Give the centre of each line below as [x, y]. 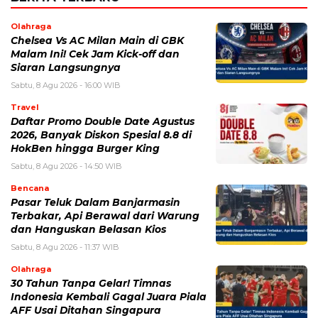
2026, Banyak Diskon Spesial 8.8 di [101, 135]
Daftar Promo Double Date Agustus [103, 122]
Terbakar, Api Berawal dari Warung [105, 216]
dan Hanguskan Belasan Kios [88, 230]
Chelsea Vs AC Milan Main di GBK [97, 41]
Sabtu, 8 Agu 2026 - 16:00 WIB [66, 86]
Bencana [30, 188]
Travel [25, 108]
